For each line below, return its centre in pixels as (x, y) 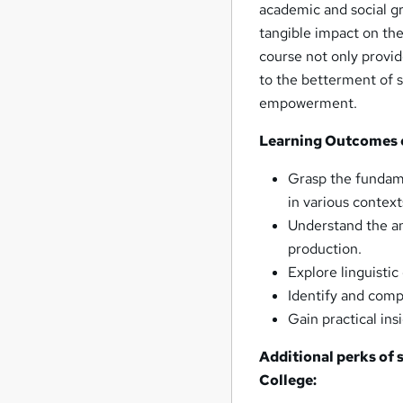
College (287, 381)
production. (325, 249)
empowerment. (309, 103)
